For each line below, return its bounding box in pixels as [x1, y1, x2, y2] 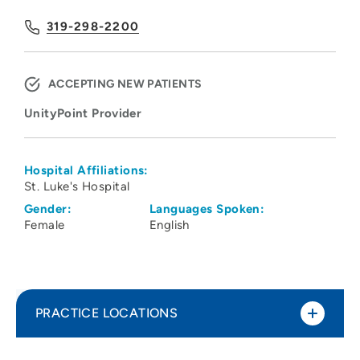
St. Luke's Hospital [24, 179, 130, 194]
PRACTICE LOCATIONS [35, 305, 178, 321]
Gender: [24, 202, 72, 217]
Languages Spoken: [149, 202, 265, 217]
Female [24, 218, 65, 233]
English [149, 218, 190, 233]
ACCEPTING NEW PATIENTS [48, 77, 202, 92]
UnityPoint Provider [24, 106, 142, 121]
